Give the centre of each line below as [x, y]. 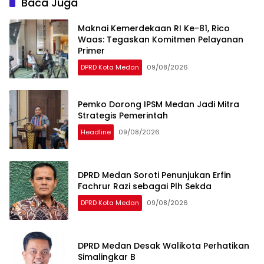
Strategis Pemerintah [124, 116]
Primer [91, 50]
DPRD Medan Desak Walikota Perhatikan [164, 246]
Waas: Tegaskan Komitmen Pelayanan [161, 39]
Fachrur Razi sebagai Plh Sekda [145, 187]
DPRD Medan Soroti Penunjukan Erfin [154, 175]
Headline [96, 132]
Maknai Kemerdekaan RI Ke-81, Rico [154, 28]
